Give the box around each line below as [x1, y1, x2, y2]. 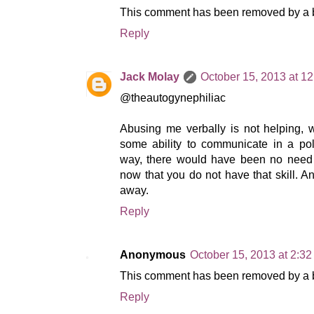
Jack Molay [120, 71, 179, 83]
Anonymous [120, 249, 186, 261]
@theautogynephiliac [120, 92, 226, 104]
